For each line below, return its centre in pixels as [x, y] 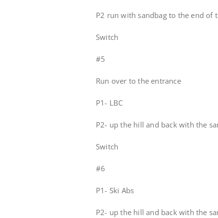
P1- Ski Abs [115, 190]
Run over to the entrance [138, 81]
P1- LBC [109, 103]
